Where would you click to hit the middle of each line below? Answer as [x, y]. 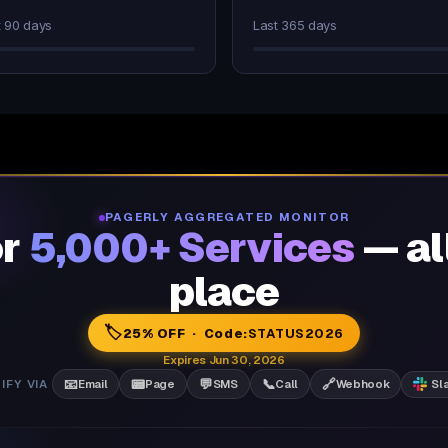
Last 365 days [295, 25]
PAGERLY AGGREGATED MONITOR [227, 217]
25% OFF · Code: [185, 333]
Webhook [362, 383]
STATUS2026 [295, 333]
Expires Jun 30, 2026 [224, 360]
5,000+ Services [191, 248]
